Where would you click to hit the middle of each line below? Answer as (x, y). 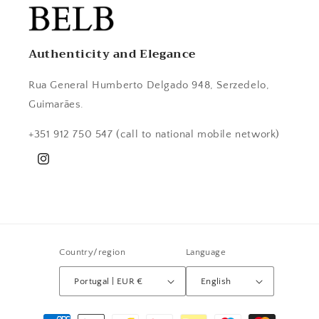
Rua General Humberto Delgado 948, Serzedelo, (149, 85)
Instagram (59, 166)
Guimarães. (56, 104)
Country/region (92, 252)
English (216, 281)
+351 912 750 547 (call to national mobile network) (154, 134)
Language (205, 252)
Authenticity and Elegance (112, 54)
